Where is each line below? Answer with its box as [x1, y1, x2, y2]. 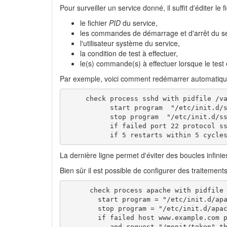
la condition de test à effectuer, [80, 48, 178, 59]
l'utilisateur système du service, [80, 38, 180, 49]
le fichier [80, 18, 109, 28]
